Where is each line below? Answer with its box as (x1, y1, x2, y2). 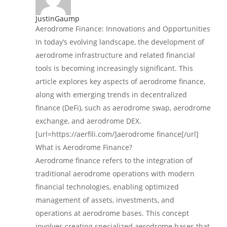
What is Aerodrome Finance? (35, 142, 132, 152)
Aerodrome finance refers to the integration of (35, 155, 193, 165)
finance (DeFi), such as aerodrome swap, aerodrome (35, 102, 211, 112)
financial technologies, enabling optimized (35, 181, 179, 192)
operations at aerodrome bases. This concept (35, 208, 189, 218)
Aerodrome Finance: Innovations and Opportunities (35, 23, 210, 33)
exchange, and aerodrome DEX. (35, 116, 141, 126)
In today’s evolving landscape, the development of (35, 36, 204, 47)
